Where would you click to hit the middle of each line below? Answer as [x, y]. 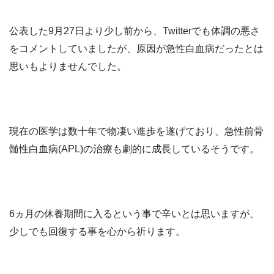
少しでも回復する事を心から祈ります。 [97, 231]
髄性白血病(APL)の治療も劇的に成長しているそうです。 [134, 149]
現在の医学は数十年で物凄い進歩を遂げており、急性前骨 [136, 131]
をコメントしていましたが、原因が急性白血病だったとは [136, 48]
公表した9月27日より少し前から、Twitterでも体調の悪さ [135, 31]
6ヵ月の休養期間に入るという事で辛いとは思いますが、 [134, 213]
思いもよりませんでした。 [68, 66]
